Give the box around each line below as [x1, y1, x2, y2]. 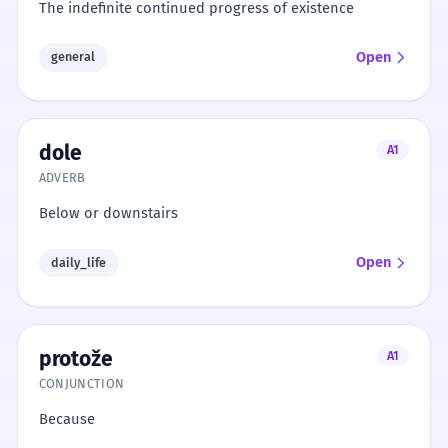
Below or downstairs [38, 204, 178, 223]
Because [38, 409, 95, 428]
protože [38, 345, 113, 372]
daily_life [51, 254, 107, 270]
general [51, 49, 96, 65]
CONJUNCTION [38, 375, 125, 391]
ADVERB [38, 170, 86, 186]
